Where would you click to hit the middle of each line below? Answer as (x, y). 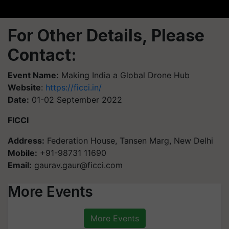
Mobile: (22, 153)
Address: (26, 140)
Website (24, 87)
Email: (20, 165)
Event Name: (33, 75)
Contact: (42, 55)
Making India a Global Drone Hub (124, 75)
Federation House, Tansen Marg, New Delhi (129, 140)
